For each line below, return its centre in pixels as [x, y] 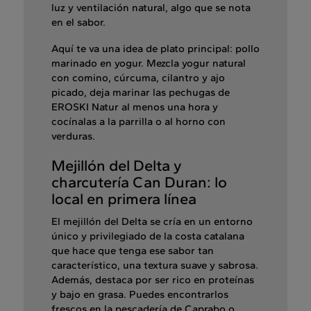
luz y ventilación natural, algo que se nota [151, 8]
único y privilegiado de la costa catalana [148, 236]
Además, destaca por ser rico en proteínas [153, 280]
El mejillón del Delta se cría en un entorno [152, 222]
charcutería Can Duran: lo [139, 183]
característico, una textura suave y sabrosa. [155, 266]
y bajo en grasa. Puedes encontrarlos [140, 295]
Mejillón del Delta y [117, 166]
